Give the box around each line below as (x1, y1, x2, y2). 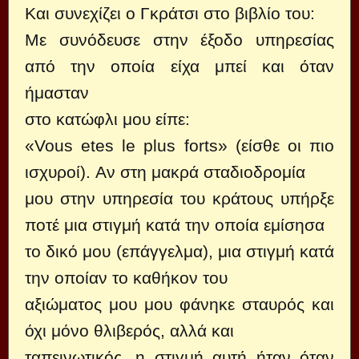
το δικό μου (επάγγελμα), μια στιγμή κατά (25, 242, 334, 260)
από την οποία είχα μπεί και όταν (25, 57, 334, 75)
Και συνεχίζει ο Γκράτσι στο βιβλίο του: (25, 4, 315, 22)
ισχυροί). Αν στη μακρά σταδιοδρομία (25, 163, 305, 181)
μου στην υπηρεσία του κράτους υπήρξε (25, 189, 334, 208)
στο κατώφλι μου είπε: (25, 110, 190, 128)
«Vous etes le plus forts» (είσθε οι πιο (25, 136, 334, 155)
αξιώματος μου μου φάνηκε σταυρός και (25, 295, 334, 313)
